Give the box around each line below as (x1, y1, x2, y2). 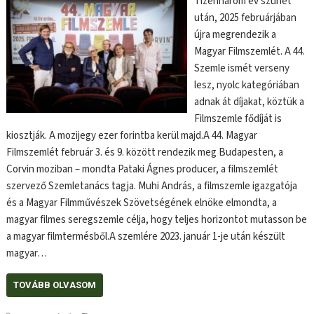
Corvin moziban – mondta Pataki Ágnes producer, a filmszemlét (6, 161, 279, 177)
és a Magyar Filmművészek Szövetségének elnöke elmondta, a (6, 195, 278, 210)
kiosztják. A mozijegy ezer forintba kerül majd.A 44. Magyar (6, 128, 258, 143)
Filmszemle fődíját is (193, 111, 282, 126)
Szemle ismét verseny (193, 60, 289, 76)
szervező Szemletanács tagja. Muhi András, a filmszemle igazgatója (6, 178, 298, 193)
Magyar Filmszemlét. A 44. (193, 43, 305, 59)
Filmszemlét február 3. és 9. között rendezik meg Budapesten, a (6, 144, 284, 160)
